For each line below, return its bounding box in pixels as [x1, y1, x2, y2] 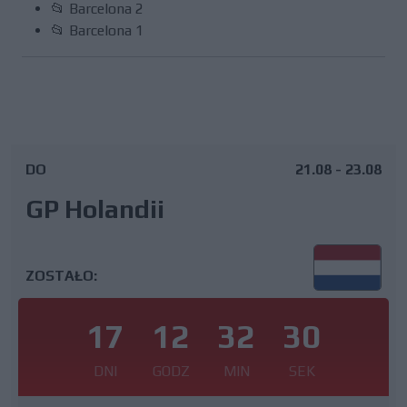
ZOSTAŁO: [25, 266, 97, 284]
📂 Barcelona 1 [51, 22, 144, 39]
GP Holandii [25, 194, 164, 223]
